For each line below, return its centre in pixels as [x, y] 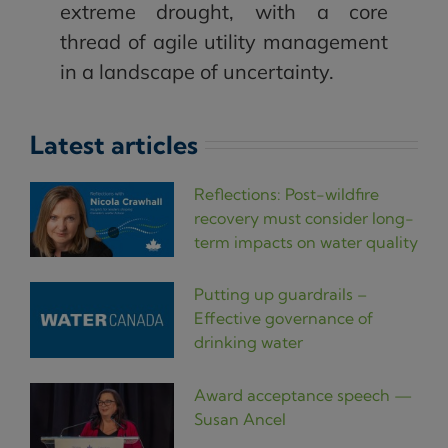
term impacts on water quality [305, 241]
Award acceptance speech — [302, 394]
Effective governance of [283, 318]
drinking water [248, 342]
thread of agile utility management [224, 41]
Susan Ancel [239, 418]
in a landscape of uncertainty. [196, 71]
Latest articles [113, 144]
